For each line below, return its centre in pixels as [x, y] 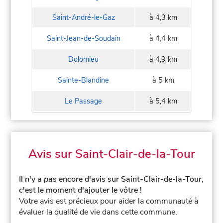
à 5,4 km [163, 101]
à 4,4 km [163, 38]
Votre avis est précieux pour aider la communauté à [109, 201]
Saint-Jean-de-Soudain [83, 38]
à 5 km [163, 80]
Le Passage [83, 101]
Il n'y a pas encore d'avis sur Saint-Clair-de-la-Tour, [111, 179]
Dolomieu [83, 59]
